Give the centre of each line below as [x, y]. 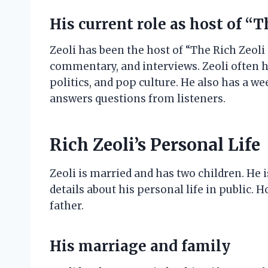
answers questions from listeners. [138, 99]
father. [67, 206]
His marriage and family [140, 246]
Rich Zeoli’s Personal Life [155, 145]
